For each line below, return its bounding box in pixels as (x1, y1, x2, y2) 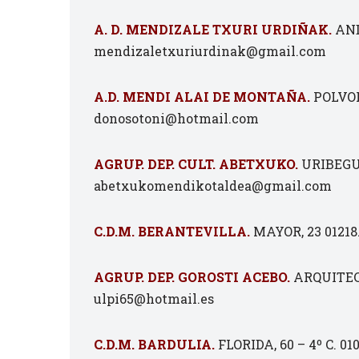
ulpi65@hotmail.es (94, 290, 214, 307)
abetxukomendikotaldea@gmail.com (94, 177, 332, 194)
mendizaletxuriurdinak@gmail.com (94, 42, 326, 59)
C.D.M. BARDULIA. (94, 336, 215, 353)
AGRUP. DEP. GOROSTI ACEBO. (94, 268, 290, 285)
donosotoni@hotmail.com (94, 110, 259, 127)
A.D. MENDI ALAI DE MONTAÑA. (94, 88, 310, 105)
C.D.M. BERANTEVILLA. (94, 223, 250, 240)
